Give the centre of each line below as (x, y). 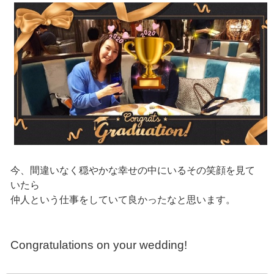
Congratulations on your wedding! (98, 245)
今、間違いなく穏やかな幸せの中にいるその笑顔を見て (132, 170)
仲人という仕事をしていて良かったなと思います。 (123, 199)
